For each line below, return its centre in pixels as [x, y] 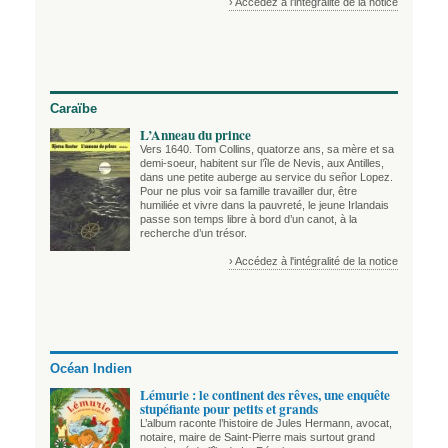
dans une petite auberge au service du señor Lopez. [266, 176]
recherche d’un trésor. [193, 232]
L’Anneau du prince [195, 134]
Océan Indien [91, 369]
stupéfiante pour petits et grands [229, 408]
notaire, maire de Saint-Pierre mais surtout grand [257, 436]
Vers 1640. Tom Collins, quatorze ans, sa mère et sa [267, 148]
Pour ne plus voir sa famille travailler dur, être [248, 190]
